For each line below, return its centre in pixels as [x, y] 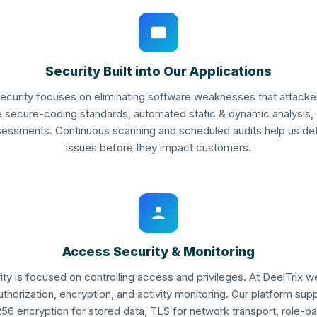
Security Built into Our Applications [158, 71]
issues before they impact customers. [158, 147]
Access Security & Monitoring [158, 251]
